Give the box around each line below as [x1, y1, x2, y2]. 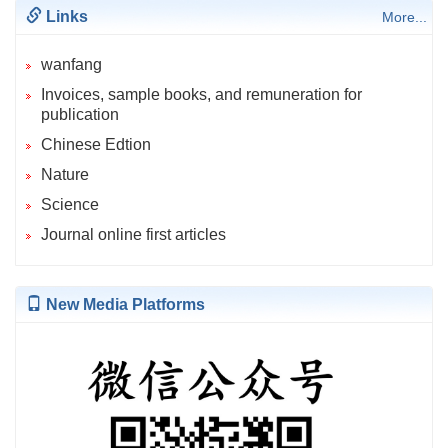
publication [41, 106, 119, 124]
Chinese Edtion [41, 136, 151, 154]
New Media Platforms [42, 296, 205, 314]
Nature [41, 166, 89, 184]
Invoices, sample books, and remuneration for [41, 86, 362, 104]
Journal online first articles [41, 226, 226, 244]
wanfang [41, 56, 102, 74]
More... [382, 9, 427, 26]
